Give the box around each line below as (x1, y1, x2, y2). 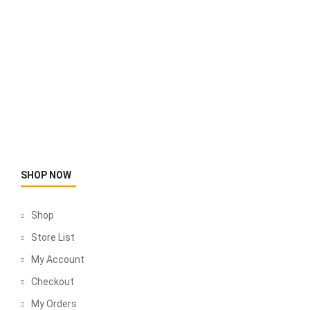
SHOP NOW (21, 170, 71, 181)
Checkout (31, 276, 74, 287)
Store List (31, 232, 75, 243)
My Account (31, 254, 84, 265)
